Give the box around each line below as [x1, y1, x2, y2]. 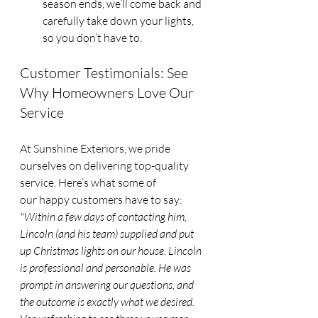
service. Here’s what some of [20, 175, 158, 190]
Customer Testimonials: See [20, 64, 191, 82]
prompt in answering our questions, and [20, 278, 196, 292]
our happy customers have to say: [20, 192, 182, 207]
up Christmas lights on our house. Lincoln [20, 243, 204, 258]
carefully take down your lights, [43, 13, 196, 28]
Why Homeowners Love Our [20, 84, 197, 102]
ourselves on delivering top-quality [20, 158, 191, 173]
